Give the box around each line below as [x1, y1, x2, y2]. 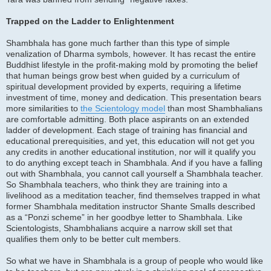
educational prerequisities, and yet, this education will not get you [6, 137, 255, 146]
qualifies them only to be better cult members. [6, 235, 181, 244]
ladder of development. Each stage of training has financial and [6, 126, 247, 135]
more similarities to [6, 104, 80, 114]
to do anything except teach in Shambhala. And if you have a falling [6, 158, 263, 168]
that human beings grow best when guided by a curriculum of [6, 71, 240, 81]
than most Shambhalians [165, 104, 263, 114]
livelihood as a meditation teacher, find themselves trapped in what [6, 191, 260, 201]
